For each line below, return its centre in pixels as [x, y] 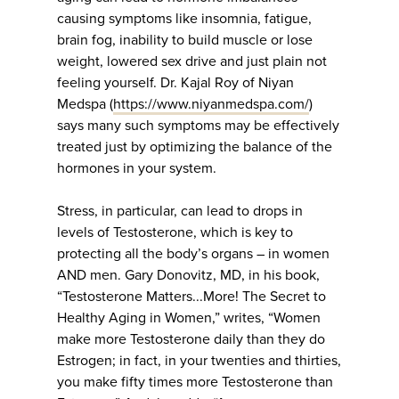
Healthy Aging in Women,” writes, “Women [189, 318]
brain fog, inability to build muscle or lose [185, 41]
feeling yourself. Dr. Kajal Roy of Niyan [175, 83]
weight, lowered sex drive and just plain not [192, 62]
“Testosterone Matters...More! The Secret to [191, 297]
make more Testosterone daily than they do [191, 340]
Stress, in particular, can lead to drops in [180, 212]
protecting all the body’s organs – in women [193, 254]
